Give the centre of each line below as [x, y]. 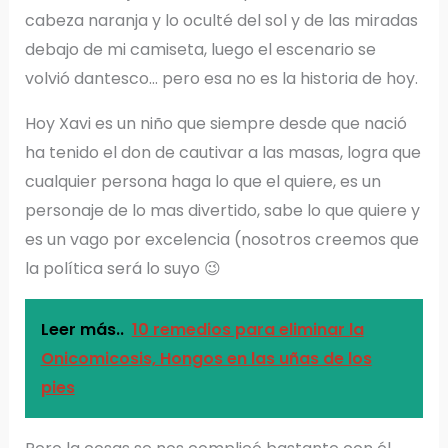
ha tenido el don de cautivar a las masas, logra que [222, 153]
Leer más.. [82, 330]
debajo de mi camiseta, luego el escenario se [200, 50]
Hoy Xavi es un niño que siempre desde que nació [215, 124]
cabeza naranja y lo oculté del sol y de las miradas [221, 21]
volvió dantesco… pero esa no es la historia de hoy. [221, 79]
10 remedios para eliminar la [247, 330]
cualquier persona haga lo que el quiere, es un [202, 182]
